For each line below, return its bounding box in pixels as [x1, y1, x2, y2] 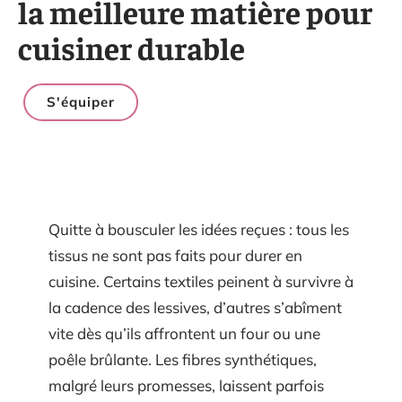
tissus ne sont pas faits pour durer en [48, 246, 302, 265]
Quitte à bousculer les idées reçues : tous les [48, 220, 349, 239]
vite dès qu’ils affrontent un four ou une [48, 324, 320, 343]
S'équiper [47, 93, 115, 110]
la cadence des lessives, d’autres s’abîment [48, 298, 342, 317]
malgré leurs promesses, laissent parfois [48, 376, 324, 395]
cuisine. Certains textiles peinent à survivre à [48, 272, 354, 291]
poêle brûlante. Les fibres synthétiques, [48, 350, 317, 369]
